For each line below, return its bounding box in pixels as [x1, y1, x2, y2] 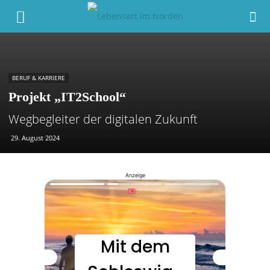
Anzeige [125, 172, 145, 178]
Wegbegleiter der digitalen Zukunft [8, 111, 198, 127]
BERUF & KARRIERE [12, 74, 65, 82]
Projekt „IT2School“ [8, 89, 126, 104]
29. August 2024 [11, 133, 60, 142]
